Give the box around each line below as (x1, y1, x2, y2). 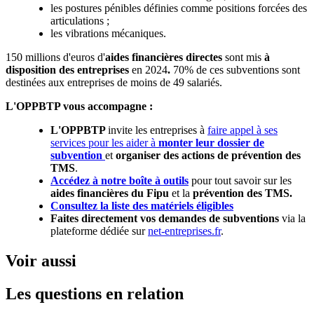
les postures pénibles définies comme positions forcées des (50, 2, 307, 15)
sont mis (225, 51, 264, 64)
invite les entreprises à (108, 124, 207, 137)
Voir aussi (6, 252, 76, 271)
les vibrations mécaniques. (50, 27, 166, 40)
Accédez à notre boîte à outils (50, 175, 189, 187)
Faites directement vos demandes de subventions (50, 212, 279, 225)
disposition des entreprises (6, 64, 132, 76)
